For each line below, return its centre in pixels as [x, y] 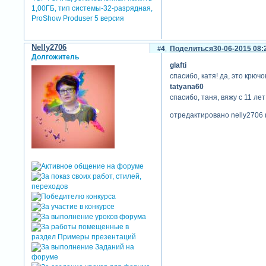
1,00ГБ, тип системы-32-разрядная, [92, 9]
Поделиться [191, 48]
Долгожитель [56, 57]
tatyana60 [186, 87]
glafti [178, 66]
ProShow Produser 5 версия [78, 19]
